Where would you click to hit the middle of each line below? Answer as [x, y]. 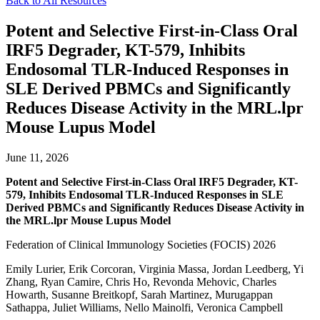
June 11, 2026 [37, 157]
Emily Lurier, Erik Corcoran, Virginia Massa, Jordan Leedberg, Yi [155, 269]
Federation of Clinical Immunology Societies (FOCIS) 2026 [141, 244]
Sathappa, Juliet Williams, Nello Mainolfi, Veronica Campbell [144, 307]
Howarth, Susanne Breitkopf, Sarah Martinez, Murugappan [139, 294]
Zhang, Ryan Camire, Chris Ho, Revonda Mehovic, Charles [141, 281]
